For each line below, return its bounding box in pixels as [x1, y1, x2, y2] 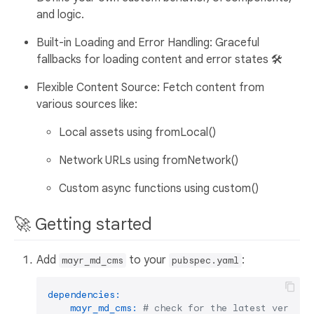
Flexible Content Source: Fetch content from [36, 80, 264, 95]
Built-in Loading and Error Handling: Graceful [36, 35, 259, 50]
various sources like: [36, 97, 137, 111]
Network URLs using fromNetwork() [59, 153, 238, 168]
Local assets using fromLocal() [59, 125, 216, 139]
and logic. [36, 7, 84, 22]
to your [126, 253, 169, 268]
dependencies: [48, 289, 121, 301]
